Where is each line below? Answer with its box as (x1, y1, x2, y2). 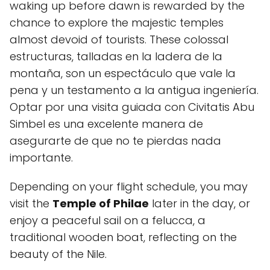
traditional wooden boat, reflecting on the (10, 230, 237, 245)
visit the (10, 196, 52, 211)
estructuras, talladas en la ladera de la (10, 49, 222, 64)
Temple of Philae (52, 196, 149, 211)
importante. (10, 150, 73, 165)
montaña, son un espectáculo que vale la (10, 66, 236, 81)
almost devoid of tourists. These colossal (10, 32, 228, 47)
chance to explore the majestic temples (10, 15, 224, 30)
